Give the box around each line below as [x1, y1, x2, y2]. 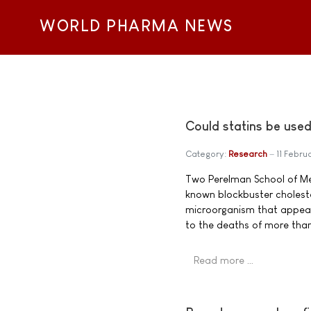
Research [228, 149, 267, 160]
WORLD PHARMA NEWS [40, 17, 233, 35]
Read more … [194, 254, 254, 267]
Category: [185, 149, 228, 160]
